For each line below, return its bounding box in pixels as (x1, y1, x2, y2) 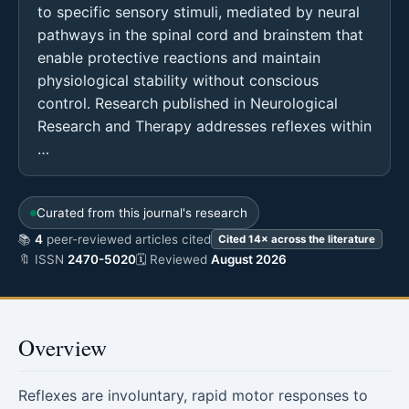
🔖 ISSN (18, 252, 68, 267)
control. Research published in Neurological (37, 94, 338, 112)
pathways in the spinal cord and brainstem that (37, 26, 363, 44)
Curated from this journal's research (37, 205, 247, 220)
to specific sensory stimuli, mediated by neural (37, 3, 360, 21)
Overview (18, 332, 107, 362)
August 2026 (211, 252, 287, 267)
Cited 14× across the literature (218, 233, 375, 246)
